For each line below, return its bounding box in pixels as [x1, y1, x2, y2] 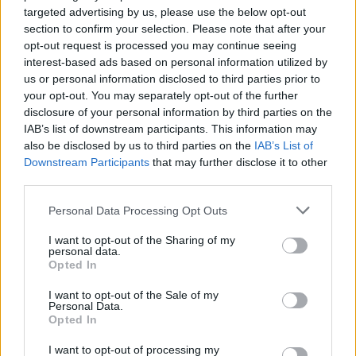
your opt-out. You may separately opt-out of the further [24, 89, 298, 102]
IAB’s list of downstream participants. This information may [24, 122, 317, 135]
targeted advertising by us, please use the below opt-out [24, 6, 306, 18]
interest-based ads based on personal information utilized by [24, 56, 327, 68]
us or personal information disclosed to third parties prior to [24, 72, 320, 85]
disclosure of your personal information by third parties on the [24, 106, 332, 118]
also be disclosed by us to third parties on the [24, 139, 254, 152]
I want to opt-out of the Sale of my [48, 288, 219, 301]
